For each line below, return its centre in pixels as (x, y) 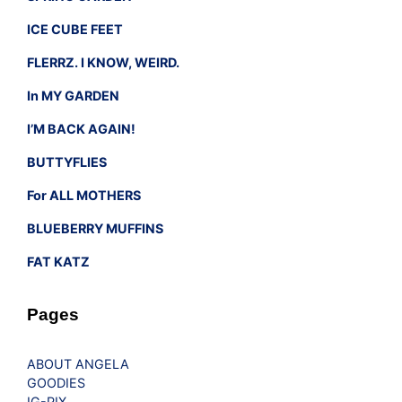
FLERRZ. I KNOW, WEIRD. (103, 62)
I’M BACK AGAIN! (81, 128)
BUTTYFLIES (67, 162)
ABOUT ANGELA (78, 364)
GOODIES (56, 383)
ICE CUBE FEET (75, 29)
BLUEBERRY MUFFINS (95, 228)
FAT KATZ (58, 261)
